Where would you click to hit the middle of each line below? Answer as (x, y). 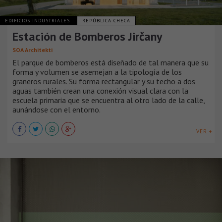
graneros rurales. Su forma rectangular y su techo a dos (104, 81)
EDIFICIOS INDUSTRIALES (38, 20)
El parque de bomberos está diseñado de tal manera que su (111, 62)
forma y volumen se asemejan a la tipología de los (97, 72)
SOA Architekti (32, 50)
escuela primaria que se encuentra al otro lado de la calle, (109, 100)
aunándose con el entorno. (56, 109)
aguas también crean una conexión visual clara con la (100, 90)
